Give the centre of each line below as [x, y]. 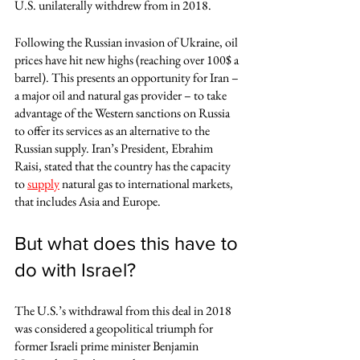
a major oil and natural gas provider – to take [122, 95]
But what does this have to [129, 243]
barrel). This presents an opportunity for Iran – [128, 78]
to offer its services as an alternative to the [113, 131]
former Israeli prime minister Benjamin [108, 346]
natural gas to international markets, [147, 184]
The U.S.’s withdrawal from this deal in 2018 [124, 311]
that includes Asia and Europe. [88, 201]
